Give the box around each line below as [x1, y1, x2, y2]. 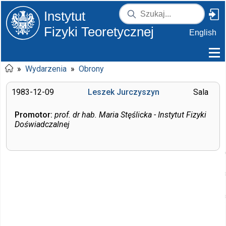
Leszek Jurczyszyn [88, 87, 159, 97]
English [189, 28, 216, 37]
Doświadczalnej [15, 120, 70, 129]
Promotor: [15, 110, 52, 120]
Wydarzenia [25, 64, 67, 74]
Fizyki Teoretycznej [44, 24, 154, 39]
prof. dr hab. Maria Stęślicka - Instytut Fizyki [54, 110, 206, 120]
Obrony [79, 64, 104, 74]
